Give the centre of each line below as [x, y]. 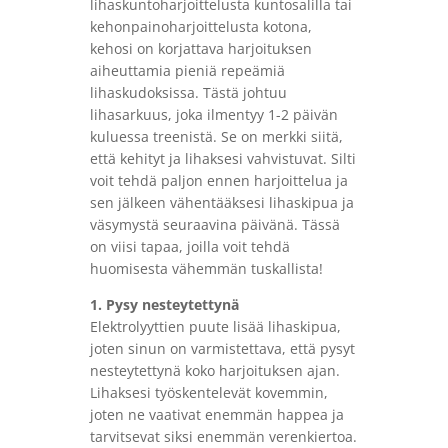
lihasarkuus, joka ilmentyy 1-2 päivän [213, 115]
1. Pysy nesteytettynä [164, 305]
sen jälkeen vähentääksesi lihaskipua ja [221, 203]
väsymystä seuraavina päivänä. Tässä [214, 225]
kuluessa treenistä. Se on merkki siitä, [216, 137]
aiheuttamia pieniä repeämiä [187, 71]
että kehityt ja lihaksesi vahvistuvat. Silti [222, 159]
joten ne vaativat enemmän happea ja [216, 415]
